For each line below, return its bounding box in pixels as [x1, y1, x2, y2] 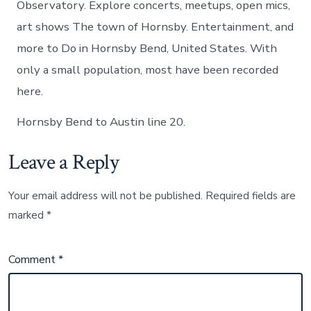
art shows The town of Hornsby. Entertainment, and [17, 19, 294, 35]
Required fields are [205, 188, 296, 203]
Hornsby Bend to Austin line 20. [17, 114, 186, 131]
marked [8, 208, 47, 222]
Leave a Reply [8, 148, 119, 176]
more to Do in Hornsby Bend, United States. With [17, 40, 278, 57]
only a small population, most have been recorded [17, 62, 279, 78]
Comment [8, 251, 59, 267]
